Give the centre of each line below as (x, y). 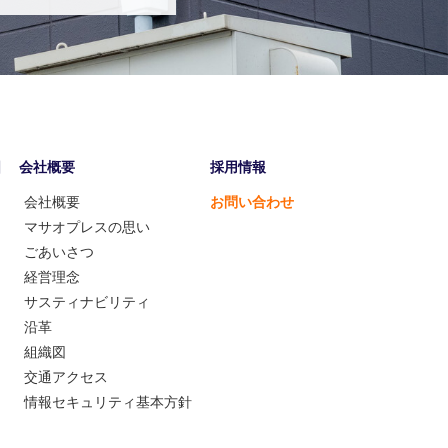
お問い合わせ (252, 202)
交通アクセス (66, 377)
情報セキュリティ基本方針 (108, 402)
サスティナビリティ (87, 302)
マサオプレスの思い (87, 227)
